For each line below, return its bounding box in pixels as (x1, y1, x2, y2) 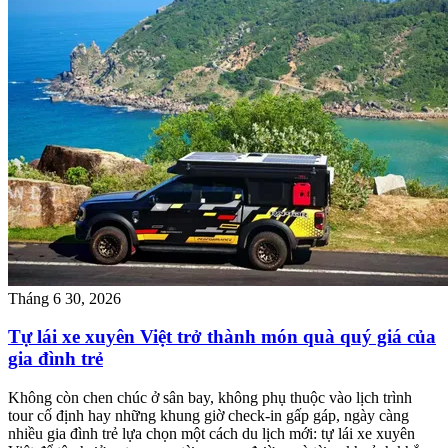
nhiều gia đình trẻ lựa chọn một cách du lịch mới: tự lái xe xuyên (8, 425, 415, 443)
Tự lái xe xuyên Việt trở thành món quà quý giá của (8, 326, 436, 348)
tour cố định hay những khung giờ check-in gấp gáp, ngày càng (8, 407, 409, 425)
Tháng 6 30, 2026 (8, 289, 121, 307)
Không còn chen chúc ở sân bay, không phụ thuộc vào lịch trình (8, 389, 412, 407)
